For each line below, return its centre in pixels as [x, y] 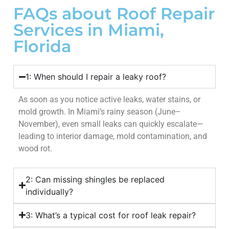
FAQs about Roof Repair [114, 14]
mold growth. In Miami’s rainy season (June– [100, 112]
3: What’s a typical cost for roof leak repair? [111, 215]
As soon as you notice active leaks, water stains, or [109, 100]
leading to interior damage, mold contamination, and [113, 136]
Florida [42, 47]
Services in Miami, [89, 30]
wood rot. [35, 149]
